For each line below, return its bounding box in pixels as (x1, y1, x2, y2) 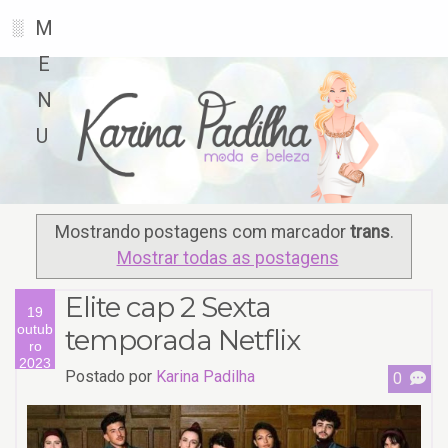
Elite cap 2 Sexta (65, 289, 271, 324)
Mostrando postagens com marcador (54, 222, 350, 243)
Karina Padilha (156, 366, 255, 386)
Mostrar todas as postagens (116, 248, 339, 269)
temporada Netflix (65, 322, 300, 357)
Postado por (65, 366, 156, 386)
